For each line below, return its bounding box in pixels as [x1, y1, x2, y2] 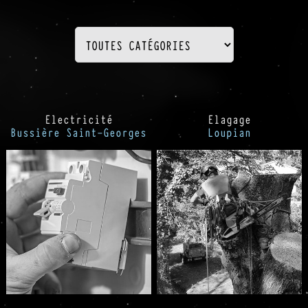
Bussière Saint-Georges [10, 123, 147, 142]
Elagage [208, 110, 252, 129]
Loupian [208, 123, 252, 142]
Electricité [44, 110, 113, 129]
